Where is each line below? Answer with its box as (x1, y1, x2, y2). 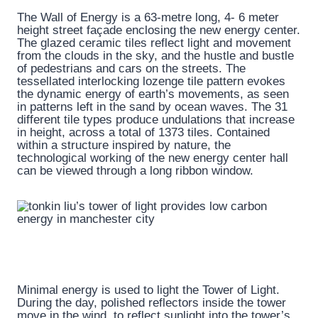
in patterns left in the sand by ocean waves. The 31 (17, 100, 287, 114)
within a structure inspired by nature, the (17, 138, 231, 153)
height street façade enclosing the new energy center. (17, 23, 300, 38)
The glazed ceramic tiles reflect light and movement (17, 36, 291, 50)
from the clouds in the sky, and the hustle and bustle (17, 49, 294, 63)
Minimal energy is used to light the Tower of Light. (17, 283, 280, 297)
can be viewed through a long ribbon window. (17, 164, 253, 178)
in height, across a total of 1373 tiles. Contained (17, 126, 270, 140)
